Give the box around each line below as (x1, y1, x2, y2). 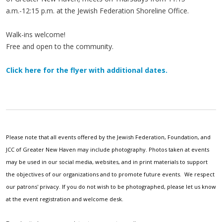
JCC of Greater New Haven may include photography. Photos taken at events (6, 145, 209, 153)
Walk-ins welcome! (6, 29, 65, 39)
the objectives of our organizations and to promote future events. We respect (6, 170, 215, 178)
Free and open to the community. (6, 41, 113, 51)
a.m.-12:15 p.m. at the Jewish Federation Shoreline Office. (6, 5, 189, 15)
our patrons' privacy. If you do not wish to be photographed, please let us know (6, 182, 216, 190)
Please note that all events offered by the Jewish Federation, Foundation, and (6, 133, 211, 141)
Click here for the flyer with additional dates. (6, 65, 167, 75)
